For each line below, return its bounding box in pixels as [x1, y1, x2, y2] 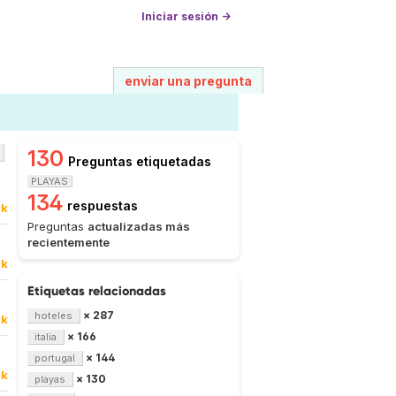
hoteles [34, 309, 72, 322]
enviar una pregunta [125, 73, 252, 88]
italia [34, 331, 57, 343]
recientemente [27, 235, 110, 249]
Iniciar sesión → [141, 10, 231, 23]
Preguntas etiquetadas [68, 154, 211, 169]
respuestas [67, 198, 138, 213]
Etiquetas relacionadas [27, 283, 166, 299]
